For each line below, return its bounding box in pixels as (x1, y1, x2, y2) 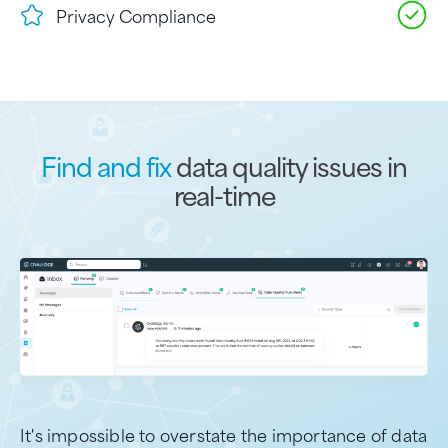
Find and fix (41, 144, 171, 187)
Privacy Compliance (56, 2, 216, 29)
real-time (173, 173, 275, 216)
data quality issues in (171, 144, 407, 187)
